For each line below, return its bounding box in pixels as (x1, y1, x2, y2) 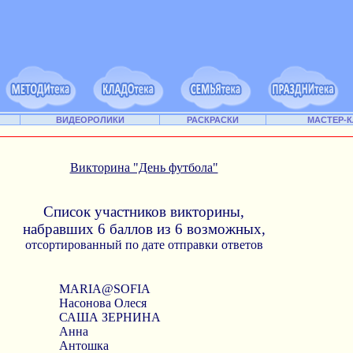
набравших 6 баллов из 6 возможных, (22, 221, 266, 237)
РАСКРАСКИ (187, 115, 239, 124)
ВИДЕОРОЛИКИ (55, 115, 124, 124)
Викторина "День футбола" (69, 161, 218, 174)
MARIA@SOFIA (58, 282, 150, 295)
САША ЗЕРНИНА (58, 310, 161, 324)
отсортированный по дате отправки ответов (24, 238, 263, 251)
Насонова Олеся (58, 296, 147, 310)
